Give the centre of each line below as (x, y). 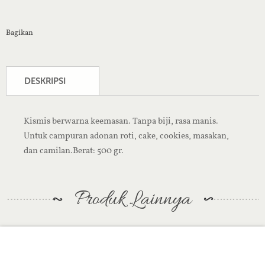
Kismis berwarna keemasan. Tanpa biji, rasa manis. (121, 121)
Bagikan (20, 32)
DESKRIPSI (45, 81)
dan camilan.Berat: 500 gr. (74, 150)
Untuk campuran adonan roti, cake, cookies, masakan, (126, 135)
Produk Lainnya (132, 200)
